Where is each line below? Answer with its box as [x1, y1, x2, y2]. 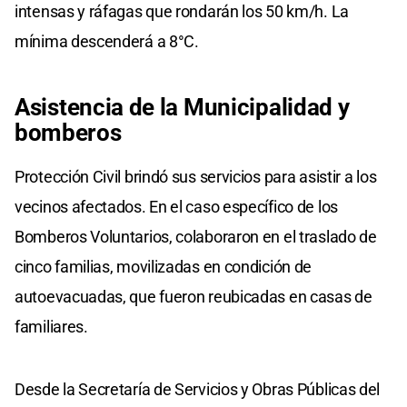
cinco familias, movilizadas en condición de [15, 257, 313, 277]
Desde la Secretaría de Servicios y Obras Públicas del [15, 380, 381, 400]
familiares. [15, 317, 88, 337]
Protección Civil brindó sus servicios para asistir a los [15, 167, 377, 187]
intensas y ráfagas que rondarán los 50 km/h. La [15, 2, 349, 22]
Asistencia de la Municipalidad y [15, 94, 350, 122]
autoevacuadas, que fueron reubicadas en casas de [15, 287, 372, 307]
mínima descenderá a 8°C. [15, 32, 199, 52]
